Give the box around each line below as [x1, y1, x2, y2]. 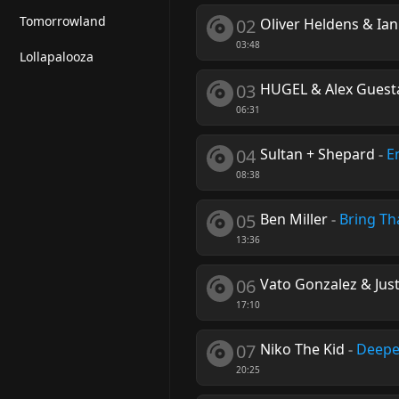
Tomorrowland [20, 12, 106, 29]
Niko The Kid [260, 339, 345, 359]
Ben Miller [260, 209, 328, 229]
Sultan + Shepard [260, 144, 375, 164]
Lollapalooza [20, 47, 94, 65]
